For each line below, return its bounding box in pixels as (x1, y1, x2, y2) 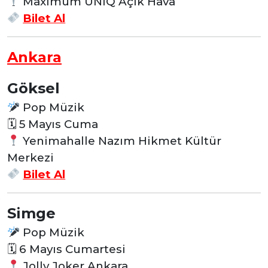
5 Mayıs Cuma (16, 117, 98, 131)
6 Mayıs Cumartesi (16, 242, 126, 256)
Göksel (7, 79, 60, 97)
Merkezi (7, 150, 54, 165)
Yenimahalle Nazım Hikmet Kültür (20, 133, 222, 148)
